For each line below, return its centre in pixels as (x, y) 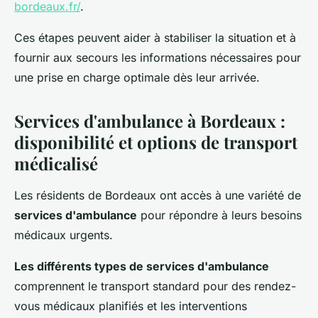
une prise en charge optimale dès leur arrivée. (137, 77)
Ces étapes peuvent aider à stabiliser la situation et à (155, 37)
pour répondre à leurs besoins (219, 215)
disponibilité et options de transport (156, 142)
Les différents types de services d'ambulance (142, 266)
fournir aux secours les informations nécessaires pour (158, 57)
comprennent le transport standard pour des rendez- (155, 286)
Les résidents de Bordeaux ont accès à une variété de (158, 195)
